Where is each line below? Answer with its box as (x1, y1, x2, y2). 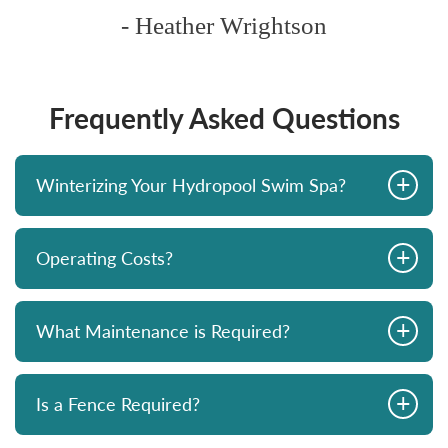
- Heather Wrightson (121, 12, 327, 40)
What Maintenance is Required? (36, 320, 290, 343)
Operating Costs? (36, 247, 173, 270)
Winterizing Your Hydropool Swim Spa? (36, 174, 346, 197)
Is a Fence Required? (36, 393, 200, 416)
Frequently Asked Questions (48, 101, 400, 136)
